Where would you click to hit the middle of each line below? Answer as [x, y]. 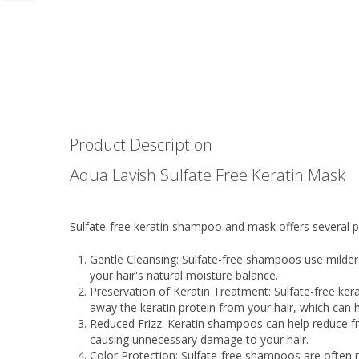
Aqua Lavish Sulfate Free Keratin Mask [208, 175]
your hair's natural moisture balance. [184, 275]
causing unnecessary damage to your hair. [199, 339]
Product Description [141, 145]
